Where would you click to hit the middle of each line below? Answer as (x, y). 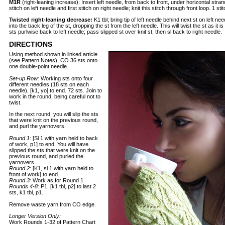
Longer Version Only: (35, 216)
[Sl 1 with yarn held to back (65, 138)
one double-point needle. (39, 66)
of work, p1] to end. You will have (49, 144)
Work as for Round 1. (58, 180)
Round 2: (20, 168)
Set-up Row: (24, 78)
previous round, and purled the (46, 156)
